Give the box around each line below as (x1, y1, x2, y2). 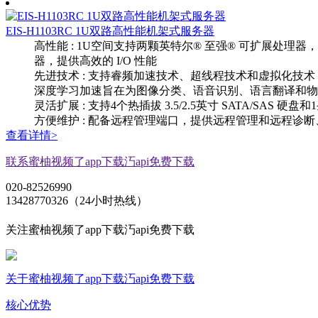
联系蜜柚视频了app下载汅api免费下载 (6, 155, 194, 168)
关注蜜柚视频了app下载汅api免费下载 (6, 224, 194, 236)
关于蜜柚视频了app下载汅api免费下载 (6, 273, 194, 285)
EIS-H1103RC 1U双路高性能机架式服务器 (6, 25, 214, 38)
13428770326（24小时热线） (6, 194, 148, 207)
